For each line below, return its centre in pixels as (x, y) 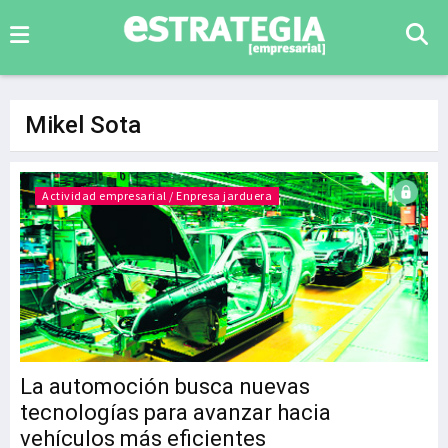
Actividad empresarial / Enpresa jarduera (157, 195)
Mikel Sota (83, 125)
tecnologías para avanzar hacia (175, 412)
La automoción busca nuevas (165, 386)
